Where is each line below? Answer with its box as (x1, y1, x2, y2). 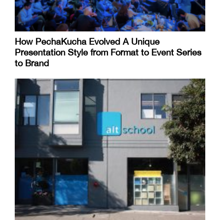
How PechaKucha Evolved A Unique (15, 36, 160, 47)
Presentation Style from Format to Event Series (15, 47, 201, 58)
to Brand (15, 58, 49, 69)
